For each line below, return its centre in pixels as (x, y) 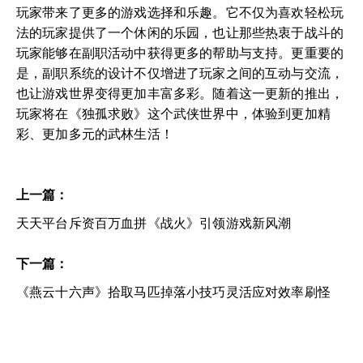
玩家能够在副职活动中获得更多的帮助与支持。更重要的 (180, 53)
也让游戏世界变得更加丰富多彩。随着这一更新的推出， (180, 93)
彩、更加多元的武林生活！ (95, 134)
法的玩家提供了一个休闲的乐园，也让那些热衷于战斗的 (180, 32)
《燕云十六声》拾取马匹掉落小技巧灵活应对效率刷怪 (173, 292)
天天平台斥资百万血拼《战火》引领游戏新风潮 (154, 223)
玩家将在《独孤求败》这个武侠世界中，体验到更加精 (173, 113)
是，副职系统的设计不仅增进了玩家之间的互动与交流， (180, 73)
